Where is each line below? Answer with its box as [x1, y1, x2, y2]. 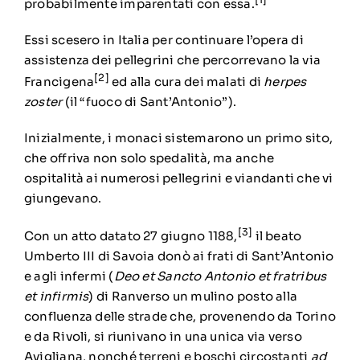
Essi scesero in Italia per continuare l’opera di [23, 31, 304, 47]
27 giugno [143, 227, 206, 243]
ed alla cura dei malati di [108, 73, 264, 89]
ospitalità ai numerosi [23, 170, 163, 186]
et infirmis [23, 288, 89, 304]
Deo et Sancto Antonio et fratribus [113, 268, 327, 284]
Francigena [23, 73, 95, 89]
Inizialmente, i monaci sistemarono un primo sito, [23, 129, 333, 145]
